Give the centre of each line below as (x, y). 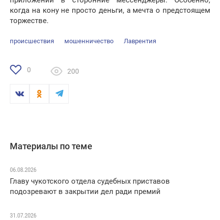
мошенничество (89, 41)
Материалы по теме (51, 146)
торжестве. (29, 21)
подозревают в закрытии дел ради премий (85, 192)
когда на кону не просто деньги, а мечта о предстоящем (110, 11)
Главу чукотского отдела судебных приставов (90, 181)
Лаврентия (140, 41)
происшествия (32, 41)
